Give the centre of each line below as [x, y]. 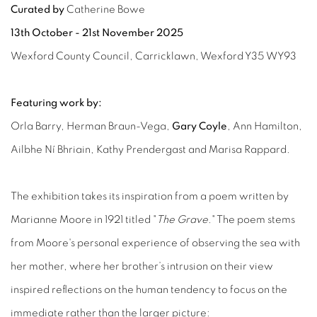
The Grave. [184, 220]
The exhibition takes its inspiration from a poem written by [150, 196]
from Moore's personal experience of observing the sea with [155, 243]
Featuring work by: [57, 103]
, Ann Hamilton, [265, 126]
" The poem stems [253, 220]
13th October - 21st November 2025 [98, 33]
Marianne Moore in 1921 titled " [83, 220]
